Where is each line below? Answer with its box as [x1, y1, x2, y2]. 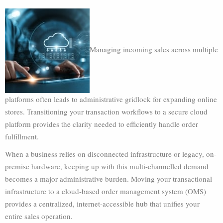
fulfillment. [5, 131, 39, 141]
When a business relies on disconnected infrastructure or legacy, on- [5, 149, 217, 159]
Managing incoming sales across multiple [90, 44, 218, 55]
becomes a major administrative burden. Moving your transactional [5, 174, 212, 184]
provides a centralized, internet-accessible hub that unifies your [5, 199, 200, 209]
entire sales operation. [5, 211, 73, 221]
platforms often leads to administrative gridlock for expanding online [5, 94, 217, 104]
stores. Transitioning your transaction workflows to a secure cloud [5, 107, 208, 116]
